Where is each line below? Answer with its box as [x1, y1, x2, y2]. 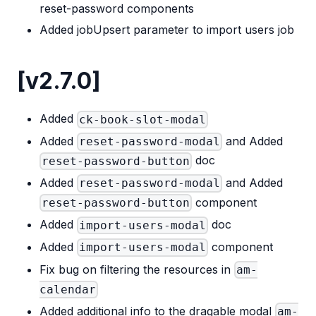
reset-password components [39, 1, 194, 16]
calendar [39, 282, 96, 296]
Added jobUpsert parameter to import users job [39, 23, 294, 37]
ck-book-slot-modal [79, 112, 207, 126]
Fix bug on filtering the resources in [39, 262, 234, 276]
